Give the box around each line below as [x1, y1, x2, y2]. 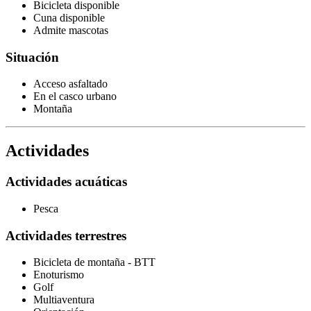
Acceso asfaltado [33, 78, 108, 90]
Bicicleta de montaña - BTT [33, 256, 155, 269]
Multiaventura [33, 294, 94, 306]
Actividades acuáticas [6, 174, 127, 190]
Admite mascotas [33, 24, 108, 36]
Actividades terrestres [6, 228, 126, 243]
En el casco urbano [33, 90, 117, 103]
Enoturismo [33, 269, 84, 281]
